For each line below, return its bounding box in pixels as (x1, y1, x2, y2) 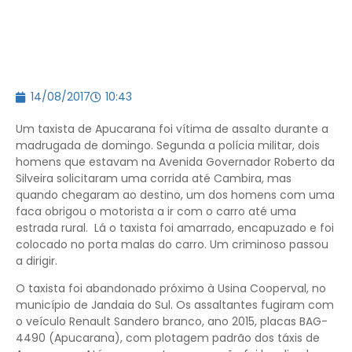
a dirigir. (16, 253, 57, 269)
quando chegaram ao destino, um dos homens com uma (16, 187, 335, 203)
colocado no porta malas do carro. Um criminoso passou (16, 236, 328, 252)
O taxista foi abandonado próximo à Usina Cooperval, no (16, 280, 326, 297)
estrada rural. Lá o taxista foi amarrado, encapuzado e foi (16, 220, 334, 236)
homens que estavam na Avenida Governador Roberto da (16, 154, 335, 170)
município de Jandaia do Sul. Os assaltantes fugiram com (16, 297, 334, 313)
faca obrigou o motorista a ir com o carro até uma (16, 203, 296, 219)
